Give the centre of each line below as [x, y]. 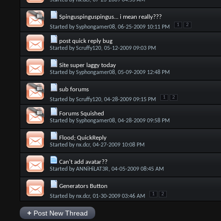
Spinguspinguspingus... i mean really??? [110, 17]
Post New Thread [59, 213]
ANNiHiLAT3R [92, 169]
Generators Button [83, 186]
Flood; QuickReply [83, 138]
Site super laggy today [87, 65]
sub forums [74, 90]
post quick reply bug [86, 41]
